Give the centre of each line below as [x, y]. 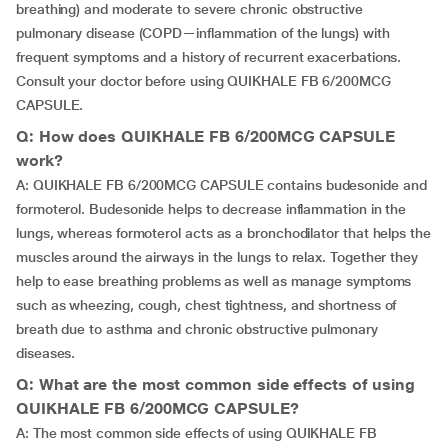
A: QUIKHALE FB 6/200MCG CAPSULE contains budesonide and [221, 185]
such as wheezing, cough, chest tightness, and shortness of [206, 305]
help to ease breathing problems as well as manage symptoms [214, 281]
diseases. [46, 353]
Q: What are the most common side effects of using [216, 384]
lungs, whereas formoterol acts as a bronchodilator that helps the [223, 233]
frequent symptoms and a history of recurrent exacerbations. [209, 57]
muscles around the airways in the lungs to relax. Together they [217, 257]
